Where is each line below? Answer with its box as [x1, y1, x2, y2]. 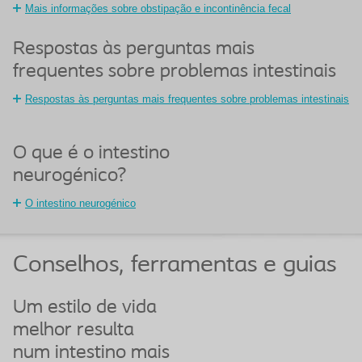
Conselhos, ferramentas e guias [13, 253, 336, 278]
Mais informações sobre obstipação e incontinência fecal [25, 2, 291, 15]
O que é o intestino [13, 144, 170, 163]
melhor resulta [13, 321, 134, 340]
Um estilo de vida [13, 298, 157, 318]
